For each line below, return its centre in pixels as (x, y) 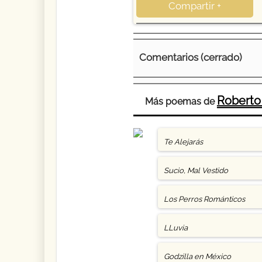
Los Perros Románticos (204, 199)
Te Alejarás (183, 142)
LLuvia (175, 228)
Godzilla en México (197, 256)
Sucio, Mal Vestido (196, 170)
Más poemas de (181, 101)
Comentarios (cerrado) (190, 57)
